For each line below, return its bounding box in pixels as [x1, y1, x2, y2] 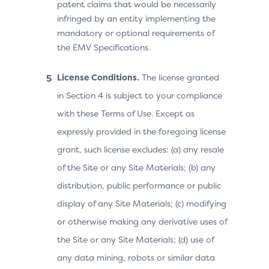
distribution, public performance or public [57, 180, 221, 191]
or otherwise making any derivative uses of [57, 216, 227, 227]
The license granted [139, 71, 219, 83]
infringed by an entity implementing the [57, 13, 216, 24]
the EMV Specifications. [57, 41, 150, 53]
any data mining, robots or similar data [57, 252, 215, 263]
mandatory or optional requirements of [57, 27, 214, 38]
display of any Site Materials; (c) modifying [57, 198, 226, 209]
